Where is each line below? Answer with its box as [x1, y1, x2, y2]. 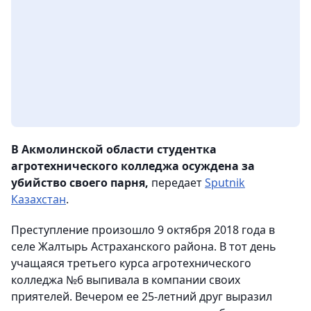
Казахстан [11, 192, 66, 208]
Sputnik [205, 175, 245, 191]
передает [149, 175, 205, 191]
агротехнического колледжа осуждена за [11, 158, 255, 174]
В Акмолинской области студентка [11, 142, 217, 158]
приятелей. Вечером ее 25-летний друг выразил [11, 289, 272, 305]
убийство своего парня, [11, 175, 149, 191]
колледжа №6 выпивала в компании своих [11, 272, 240, 288]
